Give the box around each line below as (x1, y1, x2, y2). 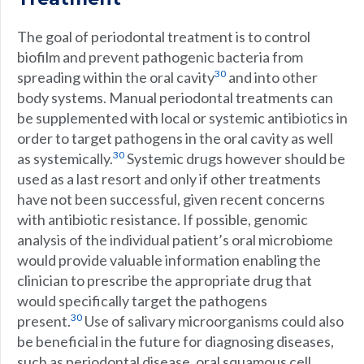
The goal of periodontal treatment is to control (17, 28, 310, 45)
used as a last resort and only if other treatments (17, 170, 321, 188)
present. (17, 312, 71, 330)
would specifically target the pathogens (17, 292, 267, 310)
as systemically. (17, 149, 113, 167)
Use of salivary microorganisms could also (82, 312, 344, 330)
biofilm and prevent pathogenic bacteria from (17, 48, 303, 66)
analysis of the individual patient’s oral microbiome (17, 231, 333, 249)
